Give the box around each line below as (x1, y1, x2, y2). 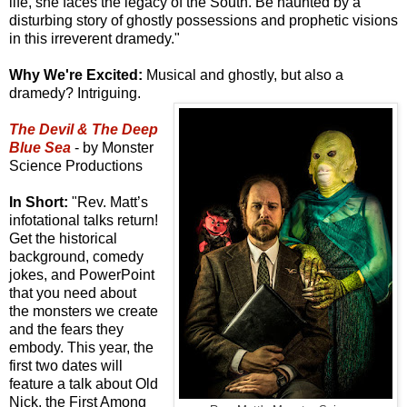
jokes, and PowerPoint (9, 266, 154, 283)
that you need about (9, 284, 136, 301)
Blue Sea (9, 139, 71, 155)
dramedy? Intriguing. (9, 84, 144, 101)
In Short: (9, 194, 68, 210)
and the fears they (9, 321, 124, 337)
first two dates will (9, 357, 123, 373)
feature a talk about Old (9, 375, 158, 392)
